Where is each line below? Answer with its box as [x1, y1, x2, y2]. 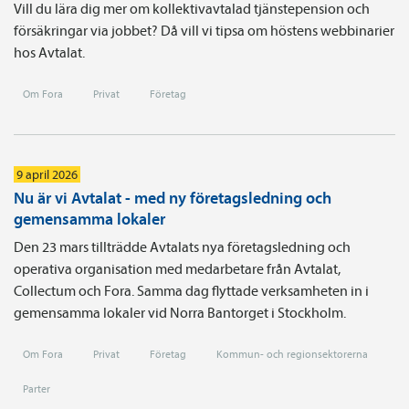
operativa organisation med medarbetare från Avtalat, [14, 258, 341, 278]
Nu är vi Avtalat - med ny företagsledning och [14, 186, 331, 208]
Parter [23, 381, 50, 395]
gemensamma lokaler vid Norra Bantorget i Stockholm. [14, 302, 346, 321]
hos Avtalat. [14, 42, 85, 61]
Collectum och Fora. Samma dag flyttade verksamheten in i [14, 280, 369, 299]
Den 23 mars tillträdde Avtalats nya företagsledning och [14, 236, 351, 256]
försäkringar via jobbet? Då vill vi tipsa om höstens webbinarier [14, 20, 394, 39]
